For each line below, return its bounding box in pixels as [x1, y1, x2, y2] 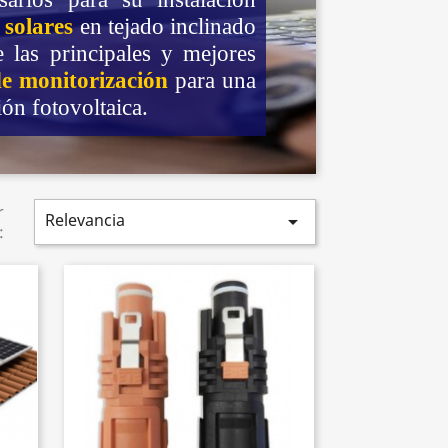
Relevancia [44, 209, 125, 231]
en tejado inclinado [73, 14, 256, 39]
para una [167, 68, 257, 93]
